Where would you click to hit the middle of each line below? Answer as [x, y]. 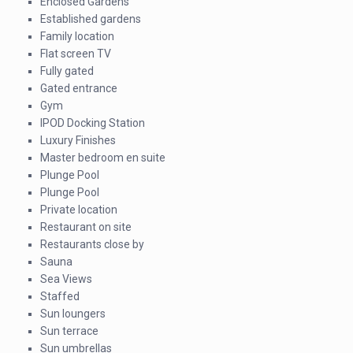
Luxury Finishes [78, 140]
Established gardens [91, 19]
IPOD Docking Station [93, 123]
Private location [79, 210]
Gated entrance [79, 88]
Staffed [60, 296]
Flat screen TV [76, 54]
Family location [77, 36]
